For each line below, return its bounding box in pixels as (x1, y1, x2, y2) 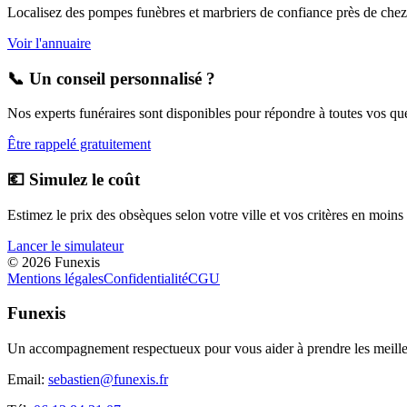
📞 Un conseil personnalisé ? (7, 68, 215, 88)
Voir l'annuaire (7, 35, 91, 51)
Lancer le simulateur (7, 237, 124, 253)
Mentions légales (7, 270, 104, 286)
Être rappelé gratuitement (7, 136, 151, 153)
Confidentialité (104, 270, 188, 286)
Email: (7, 372, 48, 388)
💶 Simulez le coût (7, 169, 140, 189)
